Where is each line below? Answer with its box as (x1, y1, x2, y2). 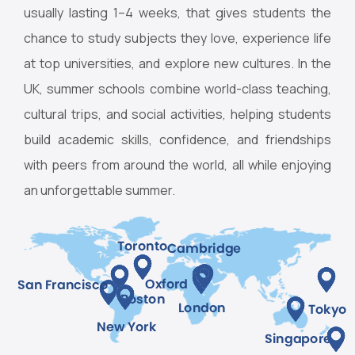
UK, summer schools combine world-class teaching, (24, 79, 331, 97)
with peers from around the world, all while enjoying (24, 155, 331, 174)
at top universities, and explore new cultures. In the (24, 54, 331, 72)
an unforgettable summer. (24, 181, 175, 199)
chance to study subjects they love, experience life (24, 29, 331, 47)
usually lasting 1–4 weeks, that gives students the (24, 3, 331, 21)
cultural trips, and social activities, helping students (24, 105, 331, 123)
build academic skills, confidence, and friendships (24, 130, 331, 148)
